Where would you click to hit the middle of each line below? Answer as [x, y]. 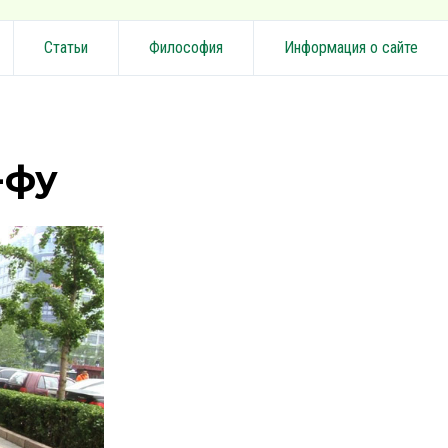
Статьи [66, 47]
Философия [186, 47]
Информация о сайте [351, 47]
